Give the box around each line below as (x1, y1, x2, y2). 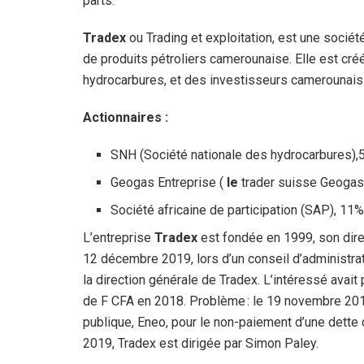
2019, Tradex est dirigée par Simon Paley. (83, 336, 318, 352)
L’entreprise (83, 230, 154, 246)
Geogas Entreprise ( (110, 175, 224, 191)
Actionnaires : (83, 110, 168, 126)
